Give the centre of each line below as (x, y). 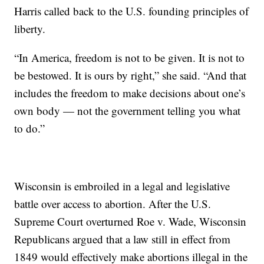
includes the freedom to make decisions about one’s (130, 93)
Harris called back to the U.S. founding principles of (132, 11)
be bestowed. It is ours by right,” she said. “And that (131, 75)
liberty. (30, 28)
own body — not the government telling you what (128, 110)
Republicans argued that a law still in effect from (123, 239)
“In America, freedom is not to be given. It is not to (130, 57)
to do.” (30, 128)
